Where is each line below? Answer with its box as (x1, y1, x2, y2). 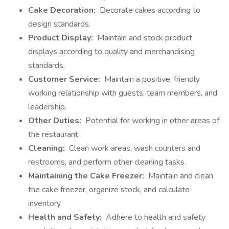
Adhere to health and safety (104, 212, 205, 223)
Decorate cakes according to (98, 5, 200, 16)
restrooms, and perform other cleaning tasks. (28, 156, 188, 168)
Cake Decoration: (28, 5, 98, 16)
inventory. (28, 198, 62, 209)
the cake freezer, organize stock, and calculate (28, 184, 190, 195)
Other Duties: (28, 115, 83, 126)
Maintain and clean (146, 170, 213, 181)
